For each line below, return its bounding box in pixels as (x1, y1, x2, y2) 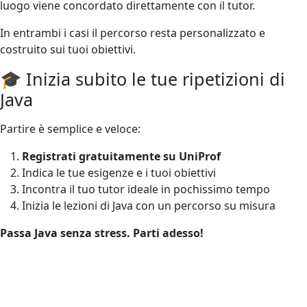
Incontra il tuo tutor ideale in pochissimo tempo (22, 181, 270, 197)
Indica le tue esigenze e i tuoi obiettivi (22, 164, 216, 180)
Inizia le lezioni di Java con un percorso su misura (22, 197, 275, 213)
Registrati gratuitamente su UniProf (22, 148, 221, 164)
